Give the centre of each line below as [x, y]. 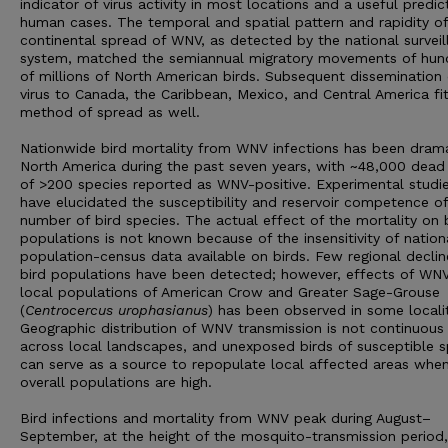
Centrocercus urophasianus [116, 310]
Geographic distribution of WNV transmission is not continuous [232, 328]
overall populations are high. [116, 382]
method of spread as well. [110, 112]
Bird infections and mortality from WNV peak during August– [225, 418]
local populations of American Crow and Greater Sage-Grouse [230, 292]
